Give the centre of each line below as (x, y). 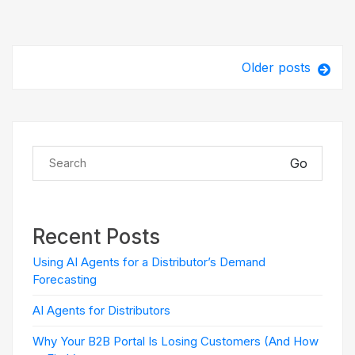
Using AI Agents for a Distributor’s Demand (149, 262)
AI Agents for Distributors (101, 310)
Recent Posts (96, 237)
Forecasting (65, 279)
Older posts (276, 67)
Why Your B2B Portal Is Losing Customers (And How (176, 341)
